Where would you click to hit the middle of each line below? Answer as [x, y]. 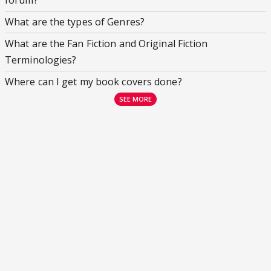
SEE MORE [135, 99]
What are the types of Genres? [75, 22]
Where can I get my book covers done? [93, 82]
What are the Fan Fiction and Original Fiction [106, 44]
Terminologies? [41, 60]
